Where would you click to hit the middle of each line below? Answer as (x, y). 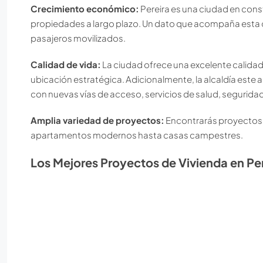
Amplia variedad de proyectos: (97, 120)
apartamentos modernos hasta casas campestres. (137, 134)
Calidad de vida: (66, 64)
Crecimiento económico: (85, 8)
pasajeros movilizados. (78, 38)
